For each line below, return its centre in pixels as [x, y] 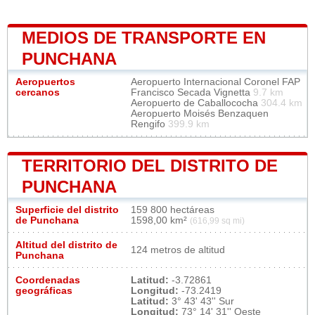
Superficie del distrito [67, 210]
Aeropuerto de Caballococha [196, 103]
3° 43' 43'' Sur [201, 301]
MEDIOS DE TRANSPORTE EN [144, 37]
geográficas [44, 290]
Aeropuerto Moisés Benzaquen [200, 113]
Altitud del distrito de [66, 245]
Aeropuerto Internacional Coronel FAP [216, 82]
